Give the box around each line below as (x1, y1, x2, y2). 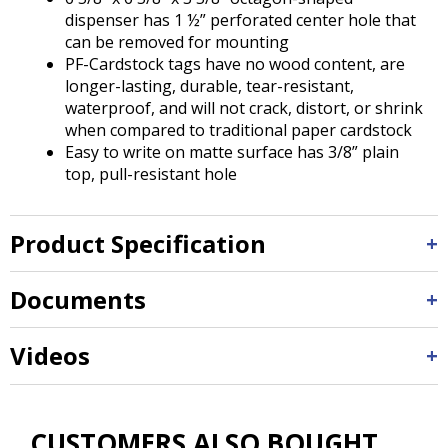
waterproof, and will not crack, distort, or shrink (65, 96, 423, 119)
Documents (10, 282, 146, 316)
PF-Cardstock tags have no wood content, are (65, 52, 405, 75)
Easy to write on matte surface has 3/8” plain (65, 140, 399, 163)
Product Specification (10, 226, 266, 260)
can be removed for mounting (65, 30, 289, 53)
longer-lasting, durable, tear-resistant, (65, 74, 354, 97)
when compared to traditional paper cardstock (65, 118, 412, 141)
